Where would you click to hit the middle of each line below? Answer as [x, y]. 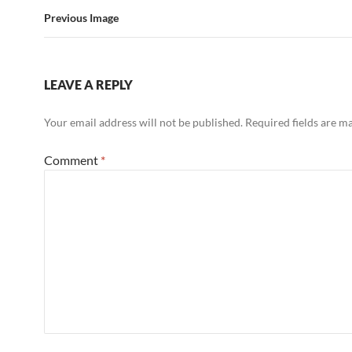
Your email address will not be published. [143, 122]
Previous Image [81, 18]
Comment [72, 160]
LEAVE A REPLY [88, 84]
